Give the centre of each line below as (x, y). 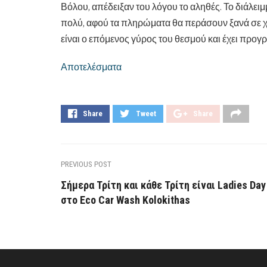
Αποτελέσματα (91, 67)
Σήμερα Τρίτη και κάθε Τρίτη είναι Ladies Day (163, 185)
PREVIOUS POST (86, 164)
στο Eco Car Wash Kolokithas (125, 200)
